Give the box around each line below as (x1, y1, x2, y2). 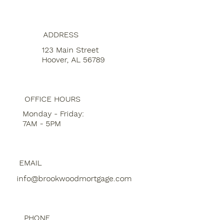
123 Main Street (41, 45, 99, 55)
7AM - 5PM (23, 119, 61, 129)
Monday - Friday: (23, 109, 84, 119)
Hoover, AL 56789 (41, 55, 105, 64)
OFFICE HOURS (25, 94, 81, 104)
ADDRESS (43, 29, 79, 39)
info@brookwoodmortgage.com (17, 174, 132, 184)
